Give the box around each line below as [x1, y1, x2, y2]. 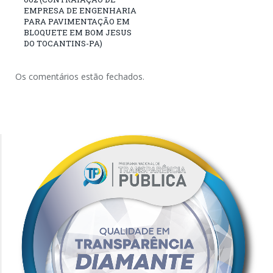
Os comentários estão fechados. [15, 70, 144, 82]
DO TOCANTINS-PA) [24, 37, 102, 49]
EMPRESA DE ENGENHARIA [24, 4, 136, 16]
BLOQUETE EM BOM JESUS [24, 26, 132, 38]
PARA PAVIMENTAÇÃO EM [24, 15, 130, 27]
